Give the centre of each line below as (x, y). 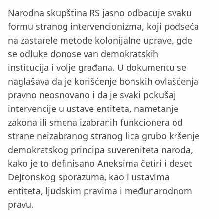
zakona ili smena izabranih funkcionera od (95, 122)
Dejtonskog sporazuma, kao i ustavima (89, 177)
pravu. (21, 204)
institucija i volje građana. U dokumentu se (97, 67)
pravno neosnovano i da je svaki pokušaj (92, 95)
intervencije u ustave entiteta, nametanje (93, 109)
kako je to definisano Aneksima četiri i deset (100, 163)
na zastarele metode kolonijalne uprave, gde (100, 40)
